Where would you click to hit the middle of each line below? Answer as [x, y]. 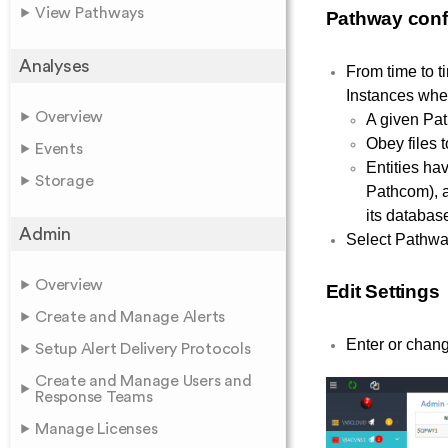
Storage [64, 181]
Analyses [54, 66]
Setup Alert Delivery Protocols [143, 349]
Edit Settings [382, 291]
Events [59, 149]
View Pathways [89, 13]
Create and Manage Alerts [130, 317]
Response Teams [94, 397]
